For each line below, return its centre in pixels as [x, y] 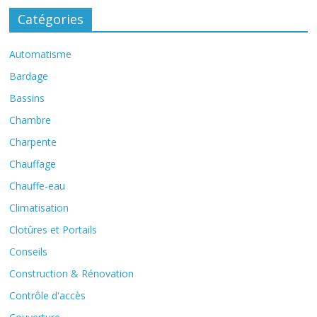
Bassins [27, 98]
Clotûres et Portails [53, 230]
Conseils [29, 252]
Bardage [29, 76]
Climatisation [39, 208]
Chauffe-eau [38, 186]
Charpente [33, 142]
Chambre [30, 120]
